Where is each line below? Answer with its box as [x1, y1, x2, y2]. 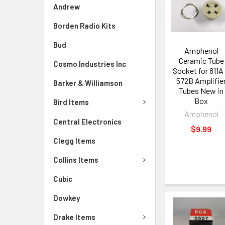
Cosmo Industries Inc [53, 59, 126, 68]
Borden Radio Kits [53, 21, 116, 30]
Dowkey [53, 193, 80, 202]
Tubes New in [179, 86, 224, 96]
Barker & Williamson [53, 78, 123, 87]
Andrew [53, 2, 80, 11]
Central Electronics [53, 117, 122, 126]
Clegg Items [53, 136, 95, 145]
